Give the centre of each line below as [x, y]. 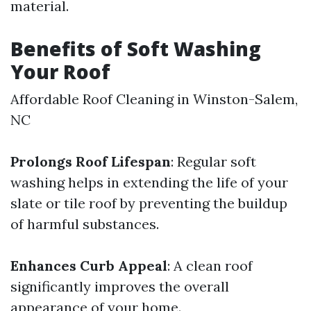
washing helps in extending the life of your [149, 182]
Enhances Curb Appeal [89, 266]
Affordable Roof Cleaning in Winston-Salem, [154, 99]
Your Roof [60, 72]
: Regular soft [213, 161]
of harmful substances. [85, 224]
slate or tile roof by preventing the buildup [149, 203]
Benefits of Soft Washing [136, 49]
